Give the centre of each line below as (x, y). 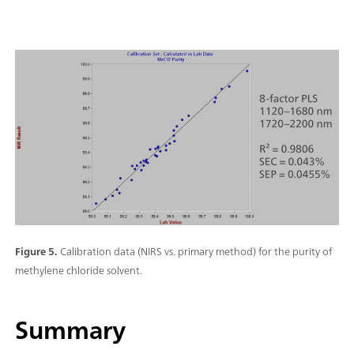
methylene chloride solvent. (79, 270)
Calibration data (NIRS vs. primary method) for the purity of (196, 251)
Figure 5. (36, 251)
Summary (70, 330)
